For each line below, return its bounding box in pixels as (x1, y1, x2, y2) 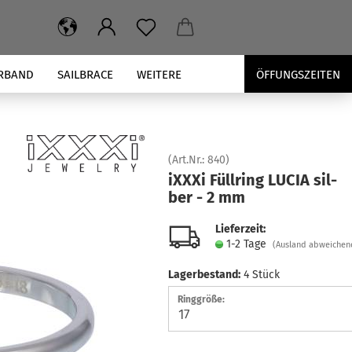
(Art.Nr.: (167, 153, 207, 167)
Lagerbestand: (167, 268, 240, 281)
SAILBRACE (57, 68, 113, 82)
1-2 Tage (225, 237, 273, 251)
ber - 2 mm (167, 188, 245, 207)
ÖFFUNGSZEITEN (256, 68, 340, 82)
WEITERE (137, 68, 181, 82)
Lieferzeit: (214, 222, 266, 236)
